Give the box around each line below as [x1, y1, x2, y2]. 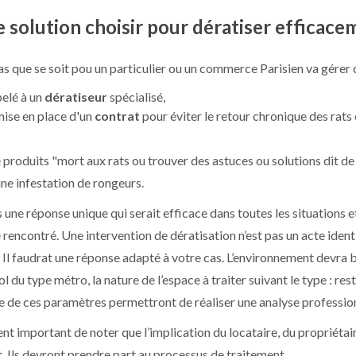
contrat [95, 108, 140, 123]
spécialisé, [110, 89, 165, 104]
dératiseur [44, 89, 110, 104]
